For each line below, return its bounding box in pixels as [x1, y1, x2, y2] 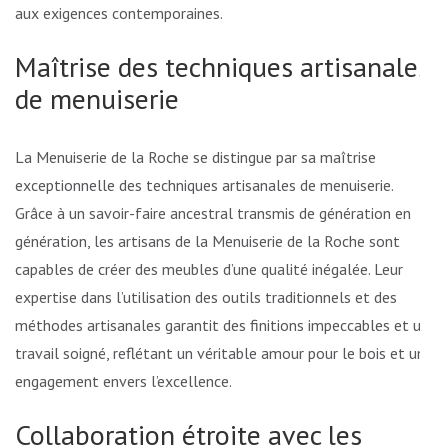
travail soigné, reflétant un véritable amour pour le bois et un [15, 342, 425, 363]
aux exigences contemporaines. [15, 2, 223, 23]
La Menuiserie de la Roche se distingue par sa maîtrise [15, 146, 376, 167]
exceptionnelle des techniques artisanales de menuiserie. [15, 174, 393, 195]
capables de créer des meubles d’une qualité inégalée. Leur [15, 258, 403, 279]
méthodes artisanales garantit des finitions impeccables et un [15, 314, 429, 335]
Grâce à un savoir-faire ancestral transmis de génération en [15, 202, 411, 223]
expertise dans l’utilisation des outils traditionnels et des [15, 286, 397, 307]
